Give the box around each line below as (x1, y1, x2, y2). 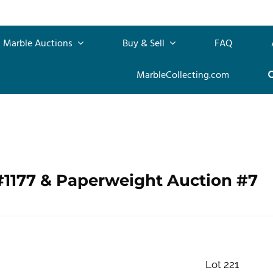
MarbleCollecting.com (136, 67, 229, 83)
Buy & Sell (122, 35, 167, 52)
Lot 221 (205, 258, 239, 271)
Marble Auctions (3, 35, 75, 52)
